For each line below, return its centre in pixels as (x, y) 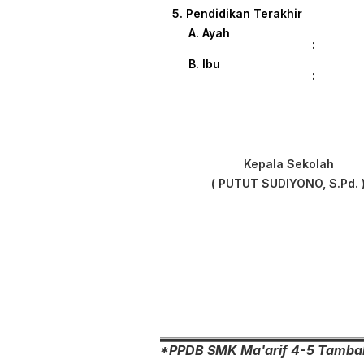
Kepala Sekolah (288, 164)
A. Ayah (209, 33)
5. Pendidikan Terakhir (237, 14)
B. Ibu (211, 64)
